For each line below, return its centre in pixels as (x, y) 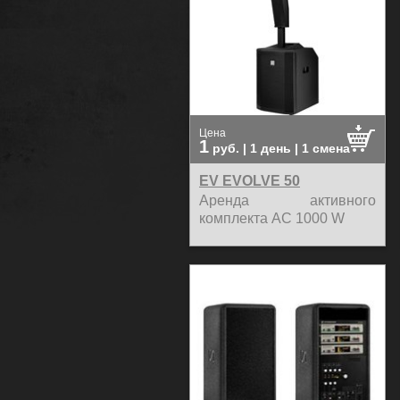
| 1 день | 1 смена (296, 148)
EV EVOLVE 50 (250, 180)
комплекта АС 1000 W (272, 218)
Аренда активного (287, 200)
